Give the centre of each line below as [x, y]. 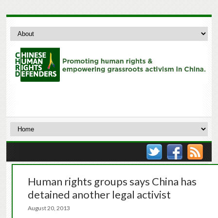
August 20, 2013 [52, 208]
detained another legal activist [99, 195]
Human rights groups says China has [112, 182]
